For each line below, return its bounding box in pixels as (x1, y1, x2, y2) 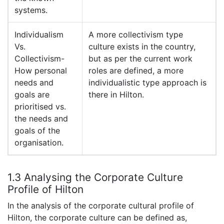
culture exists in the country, (88, 41, 195, 52)
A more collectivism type (88, 29, 183, 40)
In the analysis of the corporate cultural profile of (7, 200, 194, 211)
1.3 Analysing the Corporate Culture (7, 171, 183, 184)
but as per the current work (88, 53, 192, 64)
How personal (14, 65, 67, 76)
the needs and (14, 113, 68, 124)
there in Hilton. (88, 89, 144, 100)
